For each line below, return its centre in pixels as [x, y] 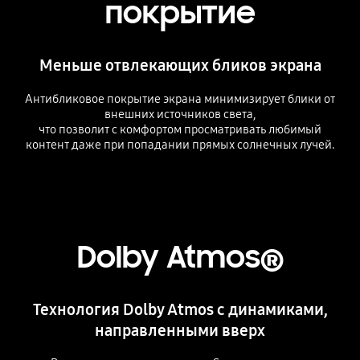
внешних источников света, [180, 115]
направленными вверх [180, 330]
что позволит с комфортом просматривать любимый [180, 130]
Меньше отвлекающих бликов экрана [180, 65]
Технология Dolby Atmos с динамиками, [180, 309]
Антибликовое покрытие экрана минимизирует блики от [180, 99]
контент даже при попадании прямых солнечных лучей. [180, 145]
